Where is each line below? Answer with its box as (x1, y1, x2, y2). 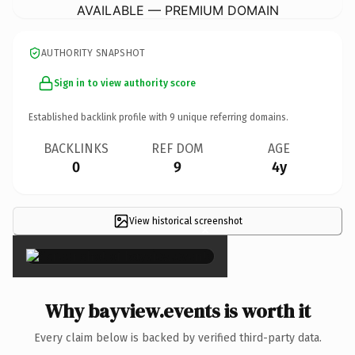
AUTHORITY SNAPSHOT (41, 47, 146, 59)
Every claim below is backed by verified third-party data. (33, 330, 322, 345)
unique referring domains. (175, 111, 288, 123)
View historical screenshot (128, 215, 242, 227)
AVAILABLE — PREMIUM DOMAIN (76, 2, 279, 18)
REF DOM (151, 140, 204, 156)
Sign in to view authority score (54, 77, 196, 89)
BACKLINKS (44, 140, 109, 156)
